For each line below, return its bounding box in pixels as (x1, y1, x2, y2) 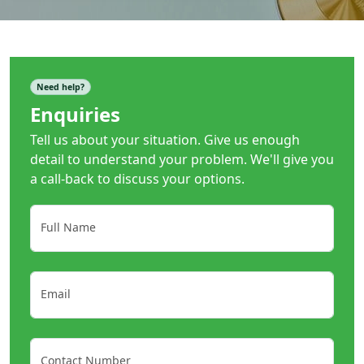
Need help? (36, 81, 84, 93)
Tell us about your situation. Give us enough (30, 130, 300, 149)
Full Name (41, 219, 96, 235)
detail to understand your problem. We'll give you (30, 149, 334, 168)
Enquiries (30, 100, 120, 128)
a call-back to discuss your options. (30, 169, 245, 188)
